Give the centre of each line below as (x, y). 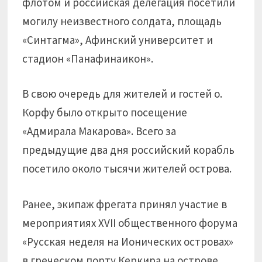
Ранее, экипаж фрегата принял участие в (125, 204)
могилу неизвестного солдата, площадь (122, 21)
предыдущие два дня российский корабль (129, 150)
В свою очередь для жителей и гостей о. (123, 94)
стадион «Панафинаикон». (88, 58)
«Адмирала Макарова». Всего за (99, 131)
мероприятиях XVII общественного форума (130, 223)
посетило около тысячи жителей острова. (127, 168)
